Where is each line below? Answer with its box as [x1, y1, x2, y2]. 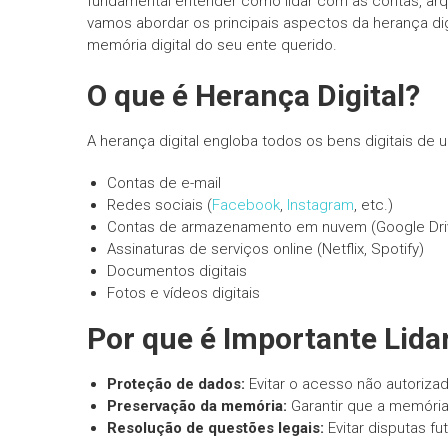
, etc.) [354, 196, 393, 214]
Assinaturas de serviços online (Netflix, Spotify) [107, 240, 424, 258]
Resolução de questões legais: [107, 419, 324, 437]
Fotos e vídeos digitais [107, 284, 260, 302]
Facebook [212, 196, 280, 214]
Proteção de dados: [107, 375, 245, 393]
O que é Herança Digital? [87, 78, 420, 113]
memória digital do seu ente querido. [87, 36, 337, 54]
